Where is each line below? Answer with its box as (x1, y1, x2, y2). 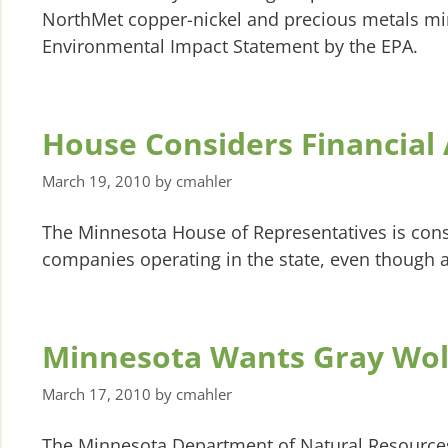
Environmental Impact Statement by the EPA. (42, 34, 418, 59)
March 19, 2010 (42, 170, 151, 191)
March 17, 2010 (42, 383, 151, 404)
